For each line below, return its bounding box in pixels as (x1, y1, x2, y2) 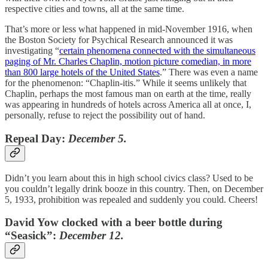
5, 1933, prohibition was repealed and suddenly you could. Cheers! (5, 194, 258, 205)
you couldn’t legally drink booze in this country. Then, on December (5, 183, 263, 194)
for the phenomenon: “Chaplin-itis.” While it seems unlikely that (5, 78, 246, 89)
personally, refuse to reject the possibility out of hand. (5, 110, 205, 121)
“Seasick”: (5, 229, 56, 242)
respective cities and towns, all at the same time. (5, 4, 184, 14)
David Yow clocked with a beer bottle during (5, 216, 223, 229)
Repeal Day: (5, 132, 65, 145)
